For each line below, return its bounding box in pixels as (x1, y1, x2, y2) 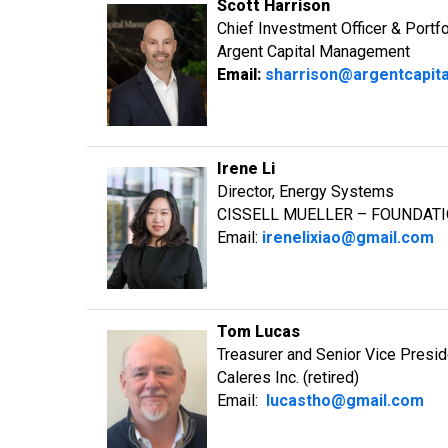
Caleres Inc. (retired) (217, 368, 359, 387)
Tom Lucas (217, 322, 300, 341)
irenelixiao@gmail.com (262, 228, 434, 247)
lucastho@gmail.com (266, 391, 424, 410)
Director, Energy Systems (217, 182, 394, 201)
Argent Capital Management (217, 42, 410, 61)
